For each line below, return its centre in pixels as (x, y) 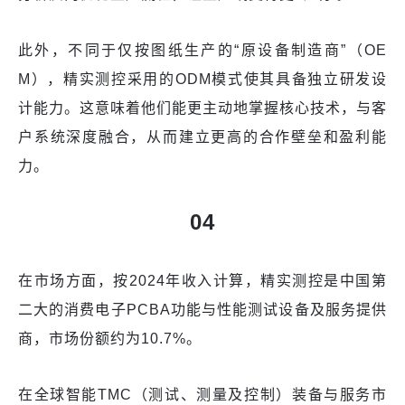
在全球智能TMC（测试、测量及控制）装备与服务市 (202, 395)
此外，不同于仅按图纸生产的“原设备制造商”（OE (202, 51)
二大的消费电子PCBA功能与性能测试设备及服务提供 (202, 310)
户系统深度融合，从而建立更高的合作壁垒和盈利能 (202, 137)
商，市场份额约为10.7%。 (110, 339)
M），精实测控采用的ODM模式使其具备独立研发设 (202, 80)
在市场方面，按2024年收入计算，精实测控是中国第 (202, 281)
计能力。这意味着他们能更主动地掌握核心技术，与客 (202, 108)
